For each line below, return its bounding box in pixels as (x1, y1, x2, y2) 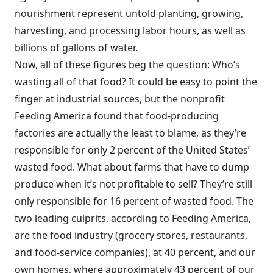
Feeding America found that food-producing (15, 109, 219, 123)
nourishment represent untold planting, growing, (15, 7, 243, 21)
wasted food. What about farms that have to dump (15, 160, 249, 174)
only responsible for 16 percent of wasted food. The (15, 194, 253, 208)
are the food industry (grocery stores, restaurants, (15, 229, 247, 243)
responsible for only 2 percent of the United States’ (15, 143, 250, 157)
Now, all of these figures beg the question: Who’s (15, 58, 240, 72)
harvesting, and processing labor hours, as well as (15, 24, 246, 38)
